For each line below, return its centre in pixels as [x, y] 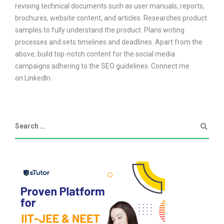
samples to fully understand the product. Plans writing [100, 30]
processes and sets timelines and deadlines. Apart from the [109, 42]
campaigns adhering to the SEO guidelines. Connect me [102, 66]
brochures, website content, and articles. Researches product [111, 18]
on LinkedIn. [33, 78]
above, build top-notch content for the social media [95, 54]
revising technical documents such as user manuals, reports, [110, 6]
